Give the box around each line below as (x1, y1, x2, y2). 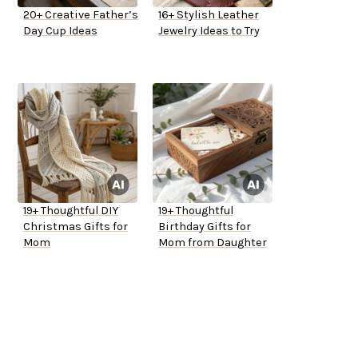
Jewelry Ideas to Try (158, 24, 260, 38)
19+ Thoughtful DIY (23, 204, 118, 218)
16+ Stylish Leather (158, 8, 259, 22)
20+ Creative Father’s (23, 8, 138, 22)
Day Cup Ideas (23, 24, 97, 38)
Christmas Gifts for (23, 220, 128, 234)
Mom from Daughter (158, 236, 267, 250)
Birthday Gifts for (158, 220, 251, 234)
